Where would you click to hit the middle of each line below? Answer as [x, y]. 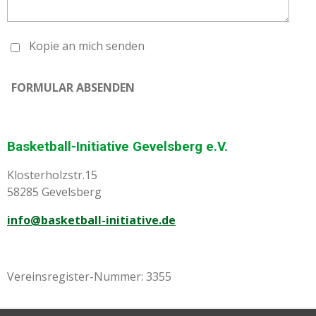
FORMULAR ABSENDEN [73, 87]
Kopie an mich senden [86, 46]
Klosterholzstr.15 [52, 175]
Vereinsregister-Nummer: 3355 [89, 277]
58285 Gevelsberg [54, 192]
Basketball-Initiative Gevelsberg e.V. [119, 147]
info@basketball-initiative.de [91, 220]
